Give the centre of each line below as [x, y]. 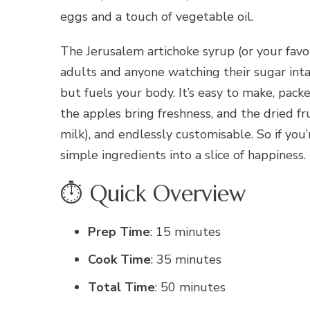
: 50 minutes [190, 288]
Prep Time [119, 232]
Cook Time [119, 260]
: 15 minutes [185, 232]
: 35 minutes [186, 260]
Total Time [121, 288]
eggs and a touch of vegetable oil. [157, 17]
